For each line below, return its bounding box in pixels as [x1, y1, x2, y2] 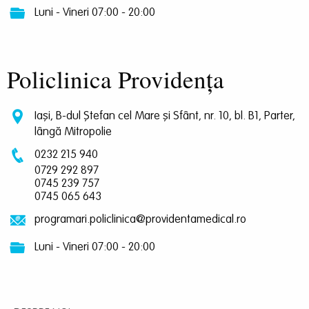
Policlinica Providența [7, 62, 224, 95]
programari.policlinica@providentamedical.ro [34, 213, 246, 226]
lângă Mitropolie [34, 126, 112, 138]
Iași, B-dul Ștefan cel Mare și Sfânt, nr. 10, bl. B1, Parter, [34, 110, 295, 122]
